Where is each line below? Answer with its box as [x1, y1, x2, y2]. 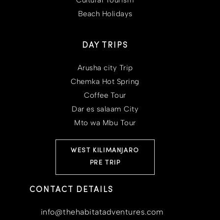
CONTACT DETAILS [29, 186, 113, 194]
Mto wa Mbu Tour [74, 118, 136, 127]
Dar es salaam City [72, 104, 138, 113]
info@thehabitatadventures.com [40, 207, 163, 217]
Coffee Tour [84, 90, 126, 100]
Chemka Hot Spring [71, 77, 139, 86]
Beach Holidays [78, 9, 133, 18]
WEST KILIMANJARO [71, 147, 139, 154]
